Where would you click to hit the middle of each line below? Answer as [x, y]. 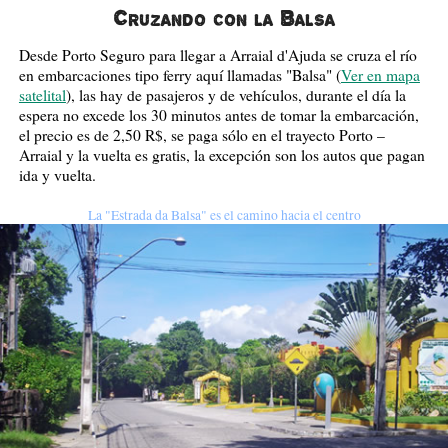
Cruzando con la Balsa [224, 17]
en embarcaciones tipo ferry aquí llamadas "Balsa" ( [179, 74]
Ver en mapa [380, 74]
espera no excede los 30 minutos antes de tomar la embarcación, [218, 114]
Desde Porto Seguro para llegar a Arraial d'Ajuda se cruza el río [217, 54]
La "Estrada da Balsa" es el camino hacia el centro [224, 214]
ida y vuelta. [57, 174]
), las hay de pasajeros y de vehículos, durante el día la [235, 94]
